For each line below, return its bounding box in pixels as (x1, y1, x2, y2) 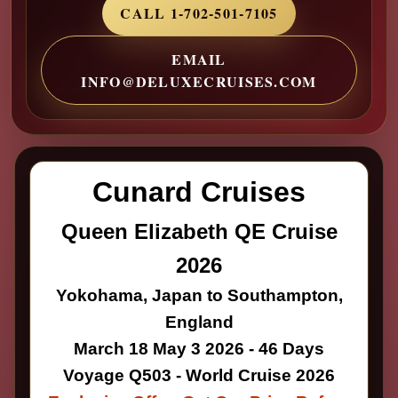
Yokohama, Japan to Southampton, (55, 285, 343, 305)
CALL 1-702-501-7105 (120, 3, 278, 24)
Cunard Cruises (92, 175, 306, 208)
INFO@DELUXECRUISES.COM (81, 70, 317, 92)
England (164, 312, 234, 331)
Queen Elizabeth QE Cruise (60, 219, 338, 243)
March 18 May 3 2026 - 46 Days (74, 338, 324, 358)
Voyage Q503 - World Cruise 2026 (63, 365, 335, 385)
